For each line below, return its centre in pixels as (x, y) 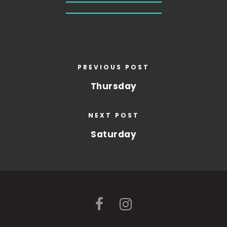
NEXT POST (113, 115)
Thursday (113, 86)
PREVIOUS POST (113, 67)
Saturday (113, 134)
